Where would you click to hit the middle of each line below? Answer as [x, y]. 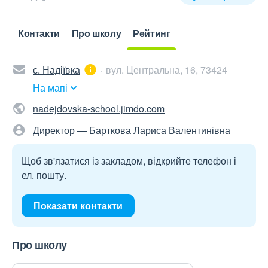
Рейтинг [152, 33]
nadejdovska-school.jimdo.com [99, 109]
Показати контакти [78, 206]
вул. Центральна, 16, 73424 [167, 70]
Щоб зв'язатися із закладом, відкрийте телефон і [129, 161]
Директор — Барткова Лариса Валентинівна [132, 130]
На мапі [50, 88]
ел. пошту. [44, 175]
